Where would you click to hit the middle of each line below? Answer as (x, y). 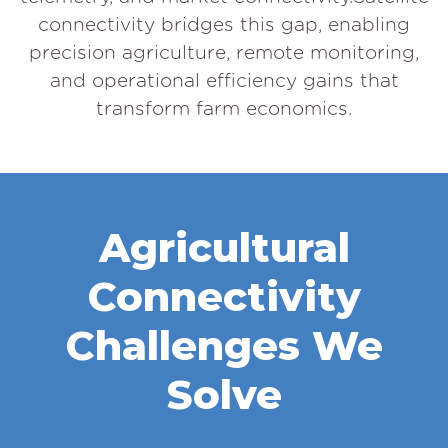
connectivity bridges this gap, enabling (224, 24)
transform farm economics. (224, 108)
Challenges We (224, 345)
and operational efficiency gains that (224, 80)
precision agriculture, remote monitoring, (224, 52)
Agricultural (224, 247)
